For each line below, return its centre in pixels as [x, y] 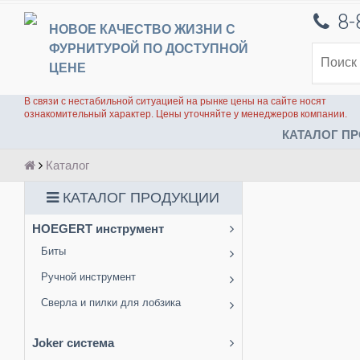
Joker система [73, 343]
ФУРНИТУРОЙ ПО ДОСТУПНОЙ [149, 49]
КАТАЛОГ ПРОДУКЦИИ [139, 198]
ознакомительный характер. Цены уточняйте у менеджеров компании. [186, 114]
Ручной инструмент [88, 277]
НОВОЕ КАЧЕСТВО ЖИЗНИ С [142, 29]
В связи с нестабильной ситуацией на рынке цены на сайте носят [175, 101]
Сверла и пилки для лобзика [111, 303]
